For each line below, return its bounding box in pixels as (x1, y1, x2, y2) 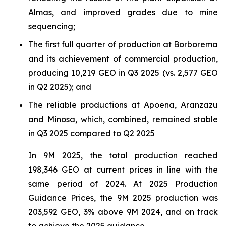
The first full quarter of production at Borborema (28, 39, 218, 49)
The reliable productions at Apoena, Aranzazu (28, 100, 218, 110)
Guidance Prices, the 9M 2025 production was (28, 193, 218, 203)
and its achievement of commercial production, (28, 53, 218, 64)
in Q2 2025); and (28, 82, 91, 92)
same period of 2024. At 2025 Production (28, 179, 218, 189)
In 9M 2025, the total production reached (28, 150, 218, 160)
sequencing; (28, 21, 75, 31)
